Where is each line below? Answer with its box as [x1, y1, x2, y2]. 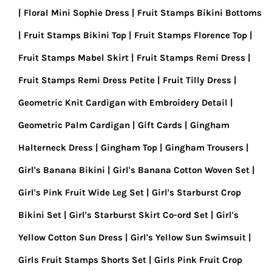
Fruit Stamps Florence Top [134, 30, 247, 41]
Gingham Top [101, 142, 157, 153]
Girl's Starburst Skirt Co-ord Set [69, 209, 208, 220]
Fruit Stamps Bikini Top [24, 30, 126, 41]
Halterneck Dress [18, 142, 93, 153]
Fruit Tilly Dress [163, 75, 231, 86]
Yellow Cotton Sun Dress [18, 232, 123, 243]
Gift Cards [138, 120, 182, 131]
